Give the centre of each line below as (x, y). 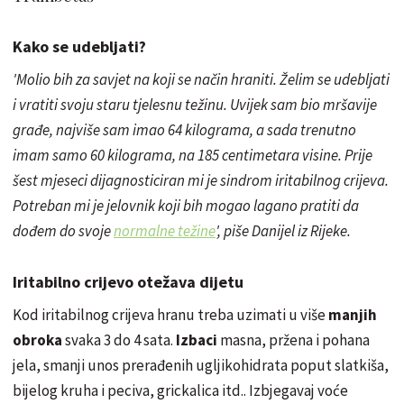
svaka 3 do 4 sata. (119, 340)
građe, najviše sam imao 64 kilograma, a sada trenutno (184, 130)
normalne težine (165, 231)
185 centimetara (248, 156)
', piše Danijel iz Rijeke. (283, 231)
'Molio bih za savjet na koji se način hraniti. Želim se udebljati (201, 80)
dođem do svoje (63, 231)
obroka (37, 340)
